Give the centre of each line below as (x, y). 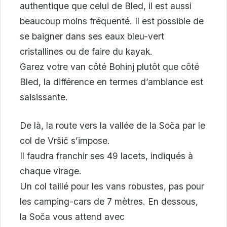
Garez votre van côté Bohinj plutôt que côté (109, 67)
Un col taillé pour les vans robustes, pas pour (112, 186)
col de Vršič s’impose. (65, 140)
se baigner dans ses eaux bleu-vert (92, 36)
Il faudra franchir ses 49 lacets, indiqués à (106, 156)
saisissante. (44, 97)
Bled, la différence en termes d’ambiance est (111, 82)
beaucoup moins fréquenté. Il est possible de (112, 21)
